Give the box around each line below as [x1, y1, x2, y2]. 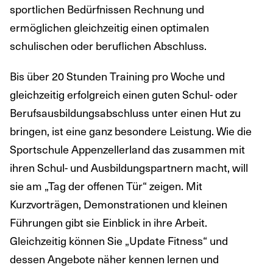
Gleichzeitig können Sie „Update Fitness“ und [10, 232, 228, 249]
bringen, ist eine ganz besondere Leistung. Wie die [10, 122, 252, 140]
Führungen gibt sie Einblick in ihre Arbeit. [10, 214, 207, 231]
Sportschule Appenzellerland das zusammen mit [10, 141, 245, 158]
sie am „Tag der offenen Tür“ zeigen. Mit [10, 177, 202, 194]
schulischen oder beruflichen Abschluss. [10, 37, 207, 54]
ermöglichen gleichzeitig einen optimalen [10, 19, 209, 36]
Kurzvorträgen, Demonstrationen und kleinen [10, 196, 227, 213]
